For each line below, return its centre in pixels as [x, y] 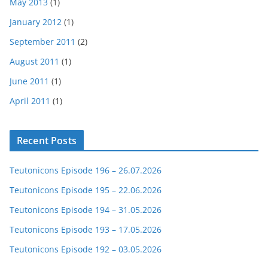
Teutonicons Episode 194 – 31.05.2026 [86, 210]
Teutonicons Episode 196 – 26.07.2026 [86, 170]
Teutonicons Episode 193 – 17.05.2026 [86, 230]
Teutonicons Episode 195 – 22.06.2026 [86, 190]
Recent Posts [47, 141]
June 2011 [29, 81]
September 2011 [42, 42]
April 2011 [30, 101]
